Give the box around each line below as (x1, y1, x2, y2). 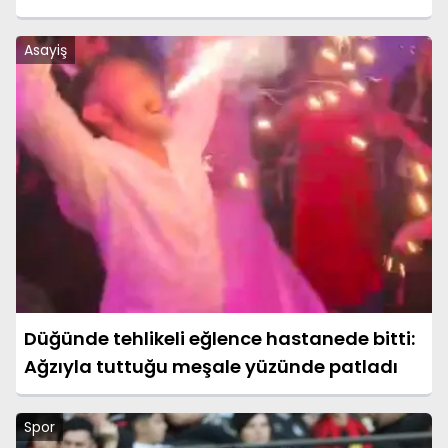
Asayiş (24, 39, 67, 60)
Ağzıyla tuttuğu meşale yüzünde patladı (24, 354, 398, 380)
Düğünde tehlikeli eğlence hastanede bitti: (24, 326, 415, 352)
